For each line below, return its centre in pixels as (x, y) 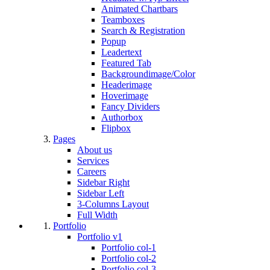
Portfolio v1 (100, 237)
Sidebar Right (103, 183)
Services (93, 161)
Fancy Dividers (130, 107)
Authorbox (122, 118)
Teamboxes (123, 20)
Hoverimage (125, 96)
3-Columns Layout (113, 204)
